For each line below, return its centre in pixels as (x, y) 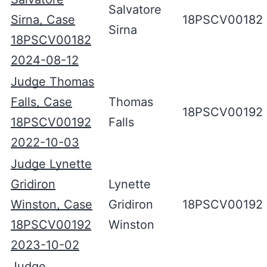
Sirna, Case (43, 20)
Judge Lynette (51, 164)
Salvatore (135, 10)
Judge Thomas (52, 82)
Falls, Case (41, 102)
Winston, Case (52, 204)
